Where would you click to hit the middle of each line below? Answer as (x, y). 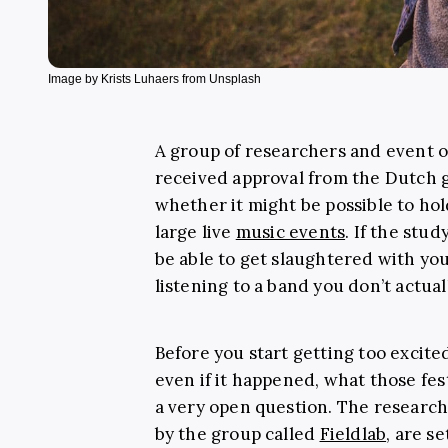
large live (195, 231)
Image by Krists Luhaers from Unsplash (154, 78)
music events (290, 231)
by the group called (237, 433)
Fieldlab (353, 433)
